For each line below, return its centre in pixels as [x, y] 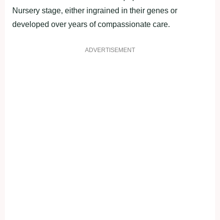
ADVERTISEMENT [110, 50]
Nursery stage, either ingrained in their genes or [95, 11]
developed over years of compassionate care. [91, 25]
